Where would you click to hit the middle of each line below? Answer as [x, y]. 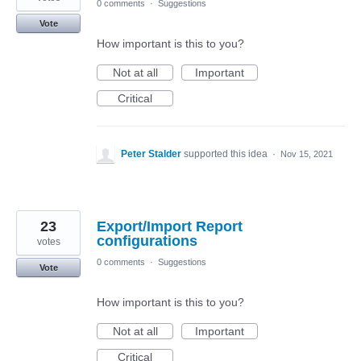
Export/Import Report [170, 226]
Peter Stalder [151, 154]
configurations [147, 241]
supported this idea [227, 154]
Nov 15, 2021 [307, 154]
